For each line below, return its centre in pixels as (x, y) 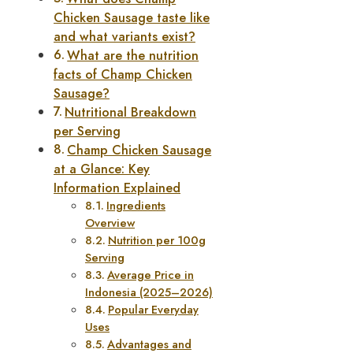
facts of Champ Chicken (123, 75)
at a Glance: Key (102, 169)
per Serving (87, 132)
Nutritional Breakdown (131, 113)
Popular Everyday (153, 310)
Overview (110, 223)
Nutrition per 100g (156, 240)
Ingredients (136, 206)
